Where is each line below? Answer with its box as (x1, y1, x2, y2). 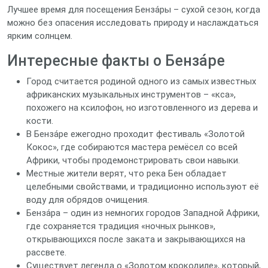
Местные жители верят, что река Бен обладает (26, 168, 227, 179)
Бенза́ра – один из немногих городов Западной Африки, (26, 208, 260, 218)
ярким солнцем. (7, 31, 72, 41)
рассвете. (26, 247, 66, 258)
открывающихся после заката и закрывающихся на (26, 234, 245, 245)
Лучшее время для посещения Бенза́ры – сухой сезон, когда (7, 4, 260, 15)
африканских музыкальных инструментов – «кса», (26, 89, 236, 100)
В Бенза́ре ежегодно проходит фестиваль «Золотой (26, 129, 245, 139)
